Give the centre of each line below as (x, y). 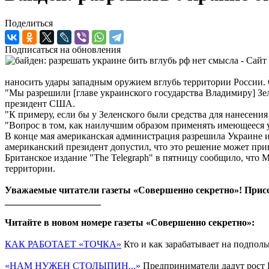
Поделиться (29, 23)
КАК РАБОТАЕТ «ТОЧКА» (63, 244)
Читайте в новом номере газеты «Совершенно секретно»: (130, 223)
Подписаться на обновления (63, 50)
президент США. (40, 104)
